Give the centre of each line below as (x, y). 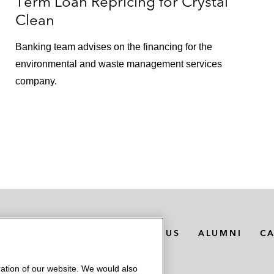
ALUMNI (220, 233)
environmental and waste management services (119, 64)
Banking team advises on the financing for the (114, 46)
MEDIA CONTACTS (54, 233)
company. (36, 81)
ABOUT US (152, 233)
